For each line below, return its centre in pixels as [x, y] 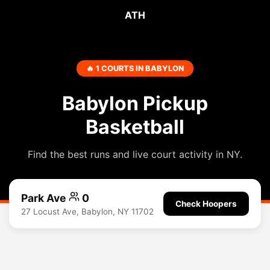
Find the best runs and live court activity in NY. [135, 154]
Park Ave [45, 198]
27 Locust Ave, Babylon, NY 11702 [87, 211]
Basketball [135, 127]
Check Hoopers [206, 203]
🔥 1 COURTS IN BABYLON [135, 68]
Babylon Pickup [135, 103]
